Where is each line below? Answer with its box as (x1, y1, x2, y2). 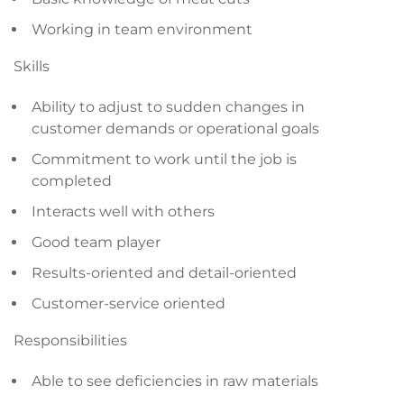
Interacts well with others (32, 203, 215, 220)
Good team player (32, 234, 161, 251)
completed (32, 172, 112, 189)
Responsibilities (14, 332, 127, 349)
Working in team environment (32, 21, 252, 38)
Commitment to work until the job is (32, 151, 297, 168)
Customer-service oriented (32, 295, 225, 312)
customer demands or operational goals (32, 120, 319, 137)
